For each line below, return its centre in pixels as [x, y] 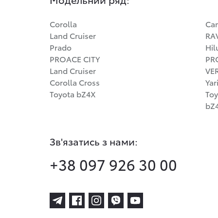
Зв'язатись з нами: [94, 141]
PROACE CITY [75, 59]
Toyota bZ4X [73, 94]
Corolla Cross [75, 82]
